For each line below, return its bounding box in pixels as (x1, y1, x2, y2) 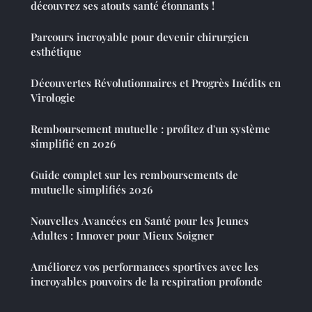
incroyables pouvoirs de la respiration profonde (31, 274, 263, 289)
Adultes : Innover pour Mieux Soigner (31, 228, 214, 243)
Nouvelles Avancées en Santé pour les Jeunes (31, 214, 249, 228)
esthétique (31, 45, 81, 59)
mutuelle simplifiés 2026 (31, 182, 153, 197)
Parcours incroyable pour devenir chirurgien (31, 30, 249, 45)
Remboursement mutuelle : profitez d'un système (31, 122, 270, 136)
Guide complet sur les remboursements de (31, 168, 238, 182)
